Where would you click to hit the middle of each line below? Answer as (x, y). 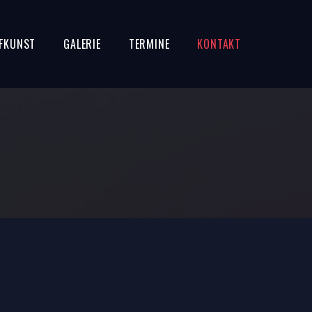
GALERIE (82, 44)
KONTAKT (219, 44)
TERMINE (149, 44)
